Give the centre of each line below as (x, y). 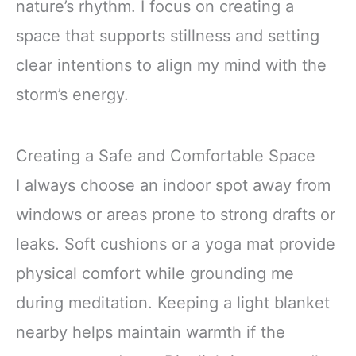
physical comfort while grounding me (155, 273)
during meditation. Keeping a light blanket (173, 303)
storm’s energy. (72, 94)
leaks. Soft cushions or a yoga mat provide (176, 244)
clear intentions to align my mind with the (171, 65)
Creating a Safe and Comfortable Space (166, 156)
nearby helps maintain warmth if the (151, 332)
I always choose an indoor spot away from (173, 185)
